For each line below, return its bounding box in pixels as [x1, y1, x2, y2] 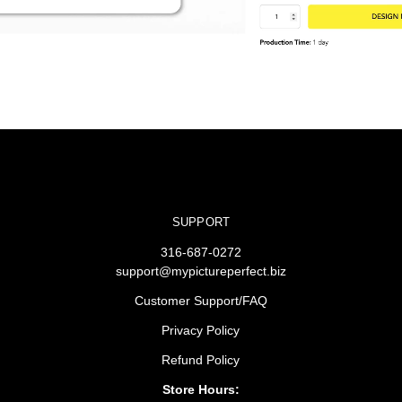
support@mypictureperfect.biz [115, 264, 286, 279]
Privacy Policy [162, 323, 240, 338]
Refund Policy [162, 353, 240, 368]
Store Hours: [162, 382, 240, 398]
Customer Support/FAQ [134, 293, 267, 309]
